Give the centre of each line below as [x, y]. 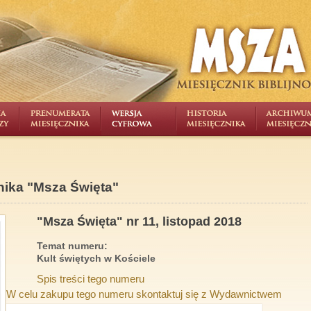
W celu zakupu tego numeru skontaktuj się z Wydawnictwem [144, 294]
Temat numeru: [72, 246]
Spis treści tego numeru [91, 279]
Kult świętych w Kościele [96, 258]
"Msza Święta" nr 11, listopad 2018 [139, 221]
